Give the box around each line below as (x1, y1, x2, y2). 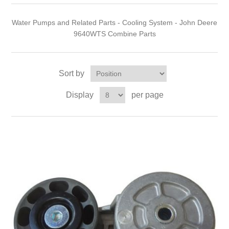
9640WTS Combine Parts (73, 30, 156, 38)
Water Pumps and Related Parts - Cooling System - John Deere (12, 18, 217, 27)
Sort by (58, 69, 84, 78)
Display (65, 90, 94, 100)
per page (131, 90, 164, 100)
